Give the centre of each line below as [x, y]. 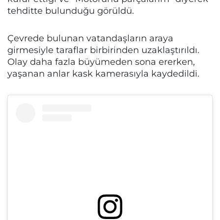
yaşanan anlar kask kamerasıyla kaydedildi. [103, 73]
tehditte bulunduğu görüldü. [71, 11]
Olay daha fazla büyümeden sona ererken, [101, 62]
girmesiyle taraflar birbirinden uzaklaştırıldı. [103, 50]
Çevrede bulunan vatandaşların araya [90, 38]
